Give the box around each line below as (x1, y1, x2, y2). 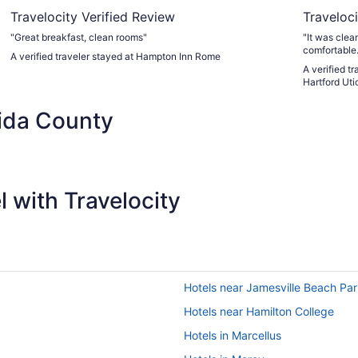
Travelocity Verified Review (10, 8, 176, 25)
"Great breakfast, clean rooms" (10, 30, 148, 43)
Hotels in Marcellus (184, 328, 281, 342)
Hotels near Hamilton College (184, 304, 334, 318)
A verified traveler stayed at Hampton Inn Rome (10, 50, 221, 62)
